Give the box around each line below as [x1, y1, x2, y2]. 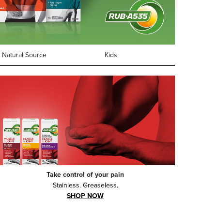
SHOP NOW [67, 190, 104, 201]
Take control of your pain [46, 169, 124, 180]
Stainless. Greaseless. [52, 180, 118, 190]
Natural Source [2, 49, 47, 60]
